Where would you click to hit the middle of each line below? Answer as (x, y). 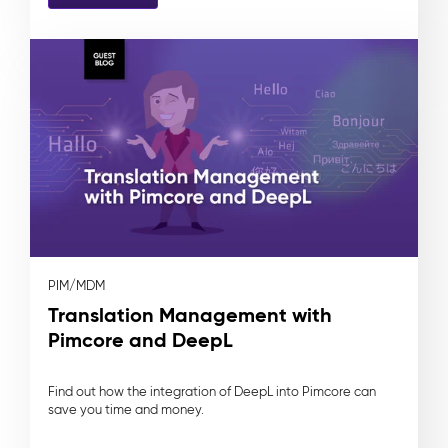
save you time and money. (126, 409)
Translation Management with (190, 314)
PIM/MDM (76, 285)
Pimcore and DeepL (140, 339)
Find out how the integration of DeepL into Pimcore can (212, 391)
